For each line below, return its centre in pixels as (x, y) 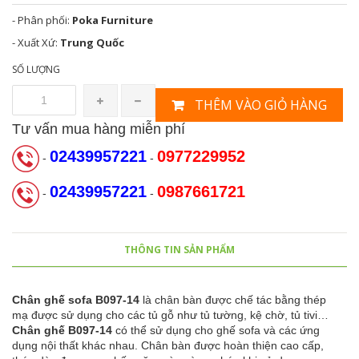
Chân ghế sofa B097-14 (76, 299)
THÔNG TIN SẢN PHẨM (179, 249)
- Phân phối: (42, 20)
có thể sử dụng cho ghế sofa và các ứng (216, 330)
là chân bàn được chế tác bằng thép (233, 299)
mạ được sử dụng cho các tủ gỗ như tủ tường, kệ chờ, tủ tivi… (170, 315)
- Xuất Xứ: (36, 42)
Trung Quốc (92, 42)
